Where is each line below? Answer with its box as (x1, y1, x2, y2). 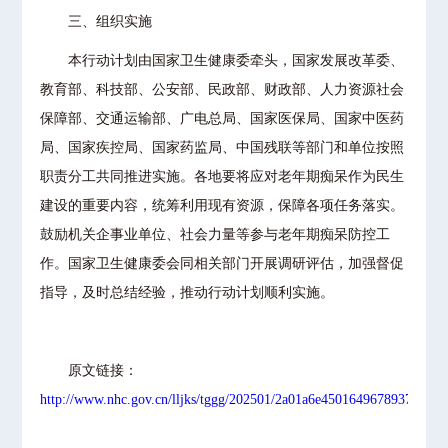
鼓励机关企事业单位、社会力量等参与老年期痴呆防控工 (40, 227, 391, 242)
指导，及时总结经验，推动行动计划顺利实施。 (40, 285, 335, 300)
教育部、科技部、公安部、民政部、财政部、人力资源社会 (40, 82, 405, 97)
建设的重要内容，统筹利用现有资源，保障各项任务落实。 (40, 198, 405, 213)
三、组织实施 (40, 14, 153, 29)
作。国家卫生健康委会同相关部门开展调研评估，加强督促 (40, 256, 405, 271)
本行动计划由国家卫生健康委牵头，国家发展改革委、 (40, 53, 405, 68)
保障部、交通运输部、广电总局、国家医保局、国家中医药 (40, 111, 405, 126)
